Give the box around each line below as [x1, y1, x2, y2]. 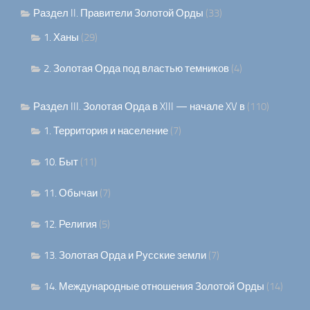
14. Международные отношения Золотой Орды [44, 280, 264, 293]
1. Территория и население [44, 125, 168, 138]
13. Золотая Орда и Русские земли [44, 249, 206, 262]
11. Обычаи [44, 187, 98, 200]
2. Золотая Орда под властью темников [44, 62, 229, 75]
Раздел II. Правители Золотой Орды [33, 7, 203, 20]
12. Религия [44, 218, 97, 231]
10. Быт [44, 156, 78, 169]
